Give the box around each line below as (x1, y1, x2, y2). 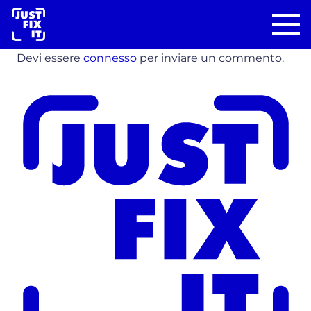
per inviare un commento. (137, 51, 284, 65)
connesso (83, 51, 137, 65)
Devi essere (17, 51, 83, 65)
